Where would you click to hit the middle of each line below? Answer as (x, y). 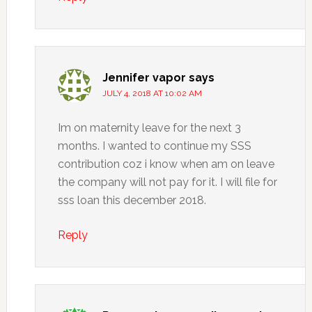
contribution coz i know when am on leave (166, 164)
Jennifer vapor (144, 77)
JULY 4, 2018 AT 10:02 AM (152, 93)
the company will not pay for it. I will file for (167, 182)
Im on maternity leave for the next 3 (149, 127)
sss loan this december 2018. (132, 200)
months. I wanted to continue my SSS (154, 146)
